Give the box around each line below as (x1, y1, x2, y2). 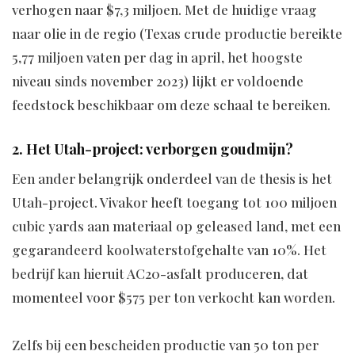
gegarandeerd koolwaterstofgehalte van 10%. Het (12, 241, 326, 259)
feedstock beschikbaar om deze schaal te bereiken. (12, 95, 330, 113)
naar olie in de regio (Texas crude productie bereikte (12, 24, 342, 42)
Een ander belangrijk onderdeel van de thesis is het (12, 170, 332, 188)
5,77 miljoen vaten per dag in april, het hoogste (12, 48, 303, 66)
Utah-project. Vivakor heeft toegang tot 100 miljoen (12, 193, 337, 212)
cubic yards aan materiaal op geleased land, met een (12, 217, 341, 235)
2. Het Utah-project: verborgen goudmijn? (12, 139, 293, 158)
